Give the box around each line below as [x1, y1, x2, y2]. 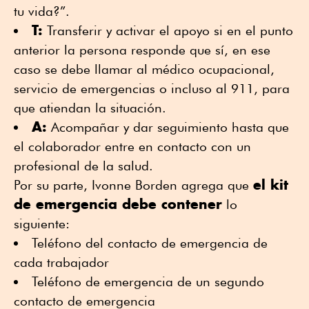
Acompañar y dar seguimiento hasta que [47, 119, 289, 135]
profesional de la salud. [14, 158, 153, 174]
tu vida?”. [14, 3, 70, 19]
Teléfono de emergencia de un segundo [32, 274, 264, 290]
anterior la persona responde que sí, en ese [14, 42, 270, 58]
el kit [253, 176, 288, 194]
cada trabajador [14, 255, 117, 270]
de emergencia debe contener [14, 195, 222, 213]
